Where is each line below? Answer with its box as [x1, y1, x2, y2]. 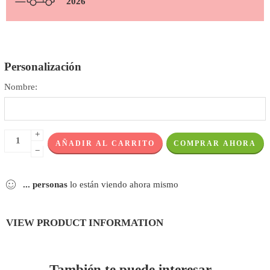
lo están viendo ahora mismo [67, 179, 178, 189]
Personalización [4, 60, 81, 73]
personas [33, 179, 67, 189]
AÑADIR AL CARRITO [55, 139, 155, 148]
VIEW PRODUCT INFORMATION [6, 216, 163, 228]
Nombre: [4, 81, 37, 92]
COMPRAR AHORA [174, 139, 257, 148]
